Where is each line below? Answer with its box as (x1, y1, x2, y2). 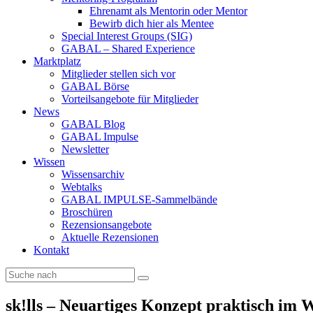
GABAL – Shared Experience (61, 43, 195, 54)
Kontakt (34, 244, 69, 256)
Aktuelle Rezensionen (61, 231, 159, 243)
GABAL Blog (61, 118, 125, 130)
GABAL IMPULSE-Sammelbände (61, 194, 217, 205)
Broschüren (61, 206, 112, 218)
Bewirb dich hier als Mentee (89, 17, 214, 29)
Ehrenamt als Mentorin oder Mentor (89, 5, 247, 17)
